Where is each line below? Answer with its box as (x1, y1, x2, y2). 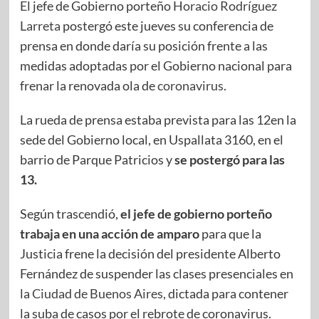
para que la (199, 225, 261, 241)
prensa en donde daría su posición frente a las (19, 37, 268, 53)
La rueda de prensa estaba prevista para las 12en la (19, 111, 296, 127)
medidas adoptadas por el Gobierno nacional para (19, 57, 292, 73)
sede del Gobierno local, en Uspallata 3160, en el (19, 131, 283, 147)
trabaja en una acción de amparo (19, 225, 199, 241)
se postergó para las (174, 151, 285, 167)
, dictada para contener (162, 285, 288, 301)
